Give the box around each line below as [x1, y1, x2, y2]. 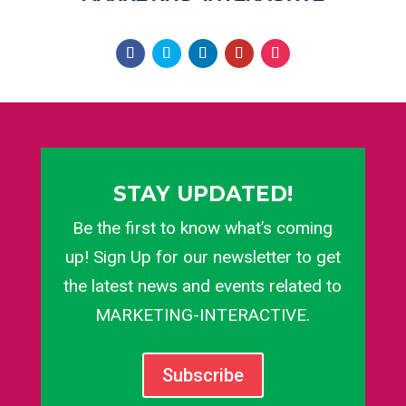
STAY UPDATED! [112, 181, 293, 208]
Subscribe [161, 364, 244, 387]
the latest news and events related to [63, 275, 343, 297]
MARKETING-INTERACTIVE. [95, 304, 311, 326]
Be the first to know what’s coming [72, 217, 333, 239]
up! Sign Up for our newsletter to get [64, 246, 341, 268]
